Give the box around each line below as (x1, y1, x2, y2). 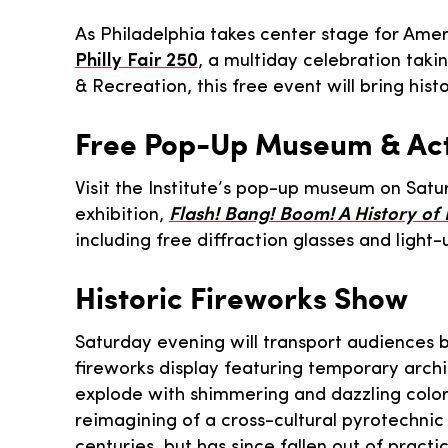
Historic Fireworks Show (74, 276, 408, 319)
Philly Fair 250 (74, 52, 198, 72)
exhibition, (74, 206, 169, 226)
